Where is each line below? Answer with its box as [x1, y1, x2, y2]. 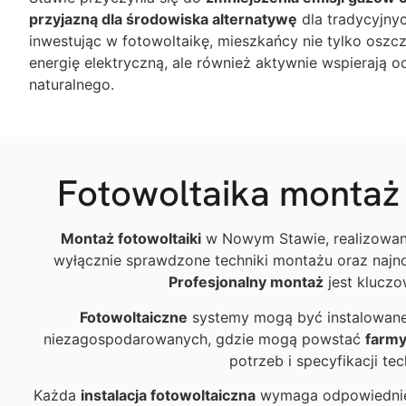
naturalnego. [29, 74, 114, 93]
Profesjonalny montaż [169, 273, 324, 292]
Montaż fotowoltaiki [61, 229, 201, 248]
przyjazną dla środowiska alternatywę [29, 9, 297, 28]
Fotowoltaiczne [80, 307, 188, 326]
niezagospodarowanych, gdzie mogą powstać [43, 329, 365, 348]
